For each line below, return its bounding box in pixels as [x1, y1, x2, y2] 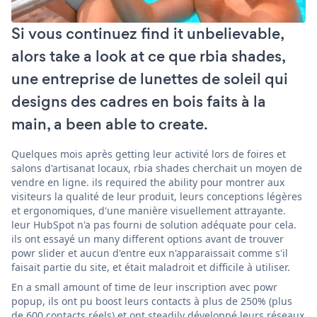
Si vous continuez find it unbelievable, [11, 22, 284, 45]
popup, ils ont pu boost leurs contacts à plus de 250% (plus [11, 294, 292, 308]
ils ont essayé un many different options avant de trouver [11, 231, 284, 246]
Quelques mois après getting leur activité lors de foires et [11, 146, 286, 161]
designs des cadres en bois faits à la [11, 90, 266, 113]
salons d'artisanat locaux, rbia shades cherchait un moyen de [11, 161, 302, 175]
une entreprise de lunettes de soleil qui [11, 67, 288, 90]
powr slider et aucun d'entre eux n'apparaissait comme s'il [11, 246, 288, 260]
